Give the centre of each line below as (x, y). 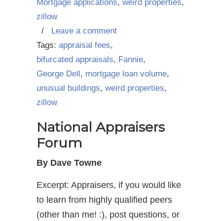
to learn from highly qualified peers (104, 200)
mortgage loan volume (126, 74)
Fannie (131, 59)
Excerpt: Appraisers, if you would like (109, 185)
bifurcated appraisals (75, 59)
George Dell (58, 74)
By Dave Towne (69, 163)
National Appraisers (101, 127)
